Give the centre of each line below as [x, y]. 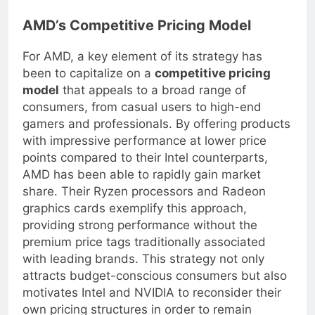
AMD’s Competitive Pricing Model [137, 37]
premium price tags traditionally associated [144, 253]
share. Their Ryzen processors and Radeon [144, 203]
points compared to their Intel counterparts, [145, 169]
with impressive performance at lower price [144, 152]
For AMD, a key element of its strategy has [142, 68]
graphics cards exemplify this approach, [135, 220]
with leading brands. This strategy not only [143, 270]
